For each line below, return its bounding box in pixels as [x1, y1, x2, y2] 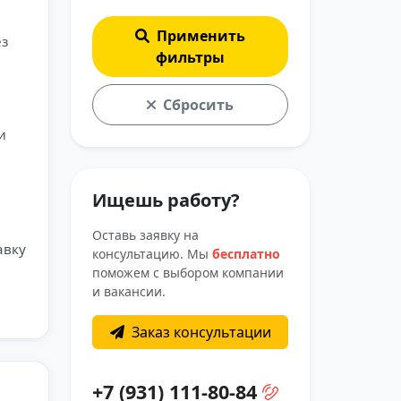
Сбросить [163, 95, 234, 115]
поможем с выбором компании [92, 264, 284, 281]
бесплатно [212, 245, 280, 262]
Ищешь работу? [92, 188, 240, 212]
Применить [157, 26, 245, 46]
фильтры [156, 47, 225, 67]
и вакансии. [92, 283, 166, 300]
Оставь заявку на [92, 226, 199, 243]
